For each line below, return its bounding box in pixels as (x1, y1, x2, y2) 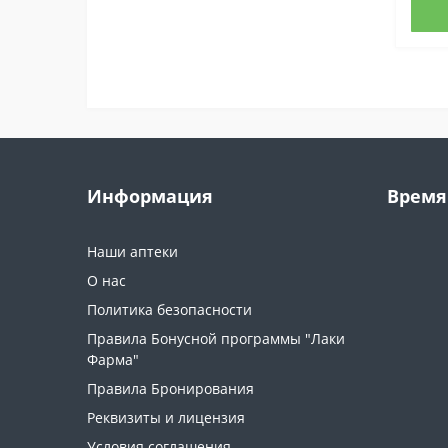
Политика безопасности (87, 300, 252, 320)
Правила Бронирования (87, 379, 254, 399)
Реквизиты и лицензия (87, 408, 245, 428)
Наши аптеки (87, 242, 178, 262)
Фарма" (87, 350, 139, 370)
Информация (87, 184, 213, 209)
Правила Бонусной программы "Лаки (87, 329, 345, 349)
